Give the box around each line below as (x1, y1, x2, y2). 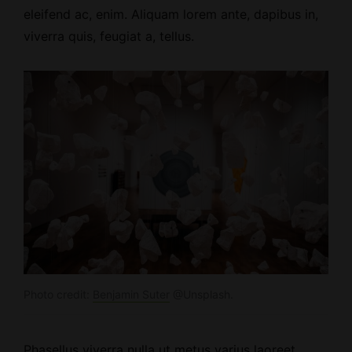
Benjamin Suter (93, 288, 170, 302)
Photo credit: (24, 288, 93, 302)
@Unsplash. (170, 288, 233, 302)
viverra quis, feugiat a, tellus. (24, 28, 194, 45)
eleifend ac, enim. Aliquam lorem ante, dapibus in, (24, 6, 318, 23)
